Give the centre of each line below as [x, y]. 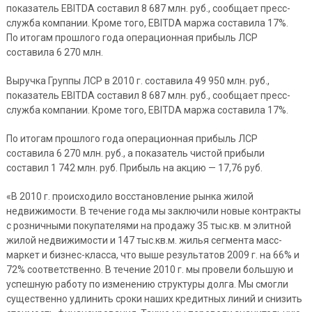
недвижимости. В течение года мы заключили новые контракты [153, 211]
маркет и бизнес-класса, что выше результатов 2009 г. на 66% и [153, 255]
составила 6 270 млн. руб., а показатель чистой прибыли [135, 153]
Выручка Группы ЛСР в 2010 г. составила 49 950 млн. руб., [138, 81]
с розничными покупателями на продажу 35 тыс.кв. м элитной [148, 226]
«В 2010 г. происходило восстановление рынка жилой [130, 196]
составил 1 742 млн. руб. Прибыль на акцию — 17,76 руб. [134, 168]
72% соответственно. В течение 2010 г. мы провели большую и [149, 270]
